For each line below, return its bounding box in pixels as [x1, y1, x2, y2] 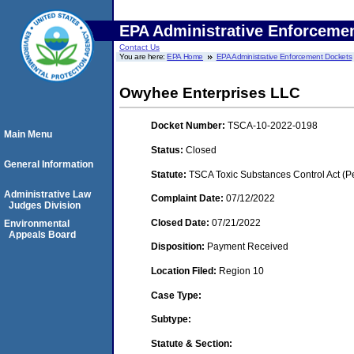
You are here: [119, 52, 168, 61]
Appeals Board [9, 229, 76, 240]
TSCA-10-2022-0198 [228, 120, 318, 132]
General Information [4, 159, 93, 170]
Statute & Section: [151, 337, 232, 349]
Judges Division [9, 200, 81, 211]
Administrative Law [4, 189, 91, 200]
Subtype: [151, 314, 191, 326]
